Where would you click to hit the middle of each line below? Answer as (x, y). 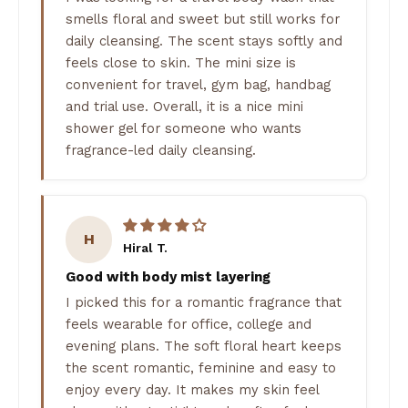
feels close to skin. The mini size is (181, 62)
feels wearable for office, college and (189, 325)
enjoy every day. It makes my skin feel (192, 390)
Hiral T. (146, 247)
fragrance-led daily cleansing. (161, 150)
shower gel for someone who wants (184, 128)
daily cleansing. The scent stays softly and (204, 41)
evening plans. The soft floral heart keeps (204, 347)
